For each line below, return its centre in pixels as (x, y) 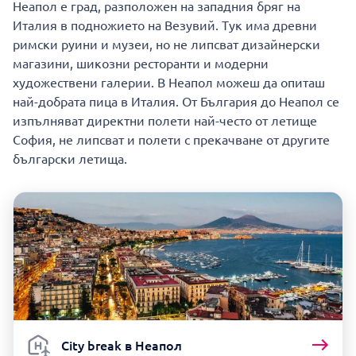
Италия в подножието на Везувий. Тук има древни (165, 25)
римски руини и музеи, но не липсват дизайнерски (166, 44)
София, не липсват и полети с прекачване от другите (171, 139)
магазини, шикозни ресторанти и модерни (141, 63)
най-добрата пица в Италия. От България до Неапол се (176, 101)
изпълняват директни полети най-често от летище (165, 120)
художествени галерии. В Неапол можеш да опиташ (169, 82)
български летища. (70, 159)
